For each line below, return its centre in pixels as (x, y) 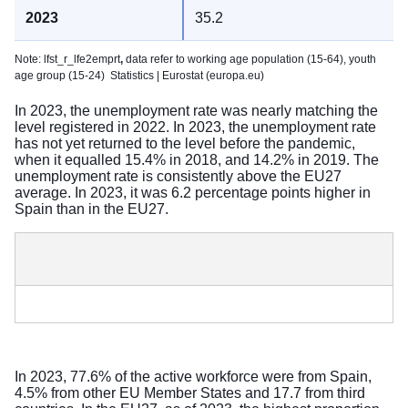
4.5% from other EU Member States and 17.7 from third (190, 393)
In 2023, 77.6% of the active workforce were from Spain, (193, 376)
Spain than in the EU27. (92, 209)
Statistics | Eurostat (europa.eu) (187, 75)
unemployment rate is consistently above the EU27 (178, 176)
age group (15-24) (61, 75)
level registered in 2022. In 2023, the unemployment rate (195, 127)
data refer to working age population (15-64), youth (250, 59)
